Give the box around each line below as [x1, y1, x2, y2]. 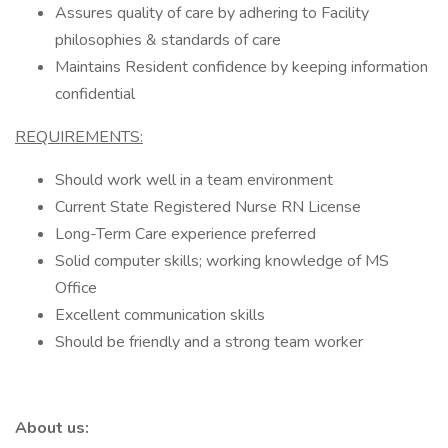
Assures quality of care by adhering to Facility [55, 2, 369, 24]
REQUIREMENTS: [15, 126, 143, 148]
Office [55, 277, 97, 299]
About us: [15, 417, 89, 439]
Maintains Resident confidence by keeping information [55, 56, 428, 78]
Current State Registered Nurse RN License [55, 196, 361, 218]
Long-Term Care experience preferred [55, 223, 316, 245]
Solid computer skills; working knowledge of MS [55, 250, 389, 272]
